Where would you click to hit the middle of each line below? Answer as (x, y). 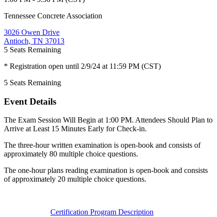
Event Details (30, 101)
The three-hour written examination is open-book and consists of (102, 145)
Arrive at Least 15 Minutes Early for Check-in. (75, 129)
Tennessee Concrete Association (53, 15)
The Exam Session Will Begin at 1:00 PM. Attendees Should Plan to (108, 120)
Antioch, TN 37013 (34, 41)
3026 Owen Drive (32, 32)
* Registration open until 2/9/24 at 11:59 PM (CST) (82, 66)
